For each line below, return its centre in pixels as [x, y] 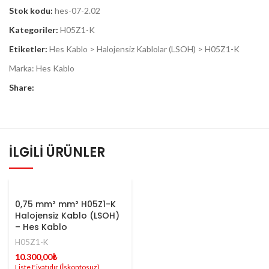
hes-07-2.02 [77, 10]
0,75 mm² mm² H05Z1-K [65, 204]
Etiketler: [28, 49]
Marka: [23, 68]
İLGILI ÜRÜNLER [57, 152]
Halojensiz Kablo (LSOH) [67, 215]
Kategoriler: [34, 29]
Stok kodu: [32, 10]
